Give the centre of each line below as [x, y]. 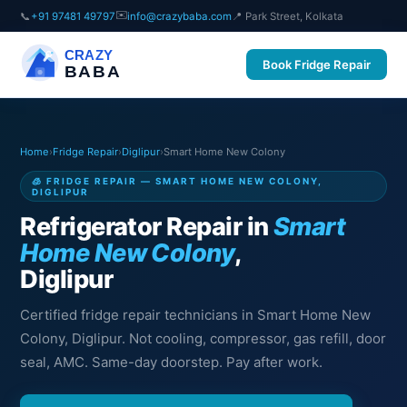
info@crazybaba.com [180, 16]
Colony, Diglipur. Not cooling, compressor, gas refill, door [203, 338]
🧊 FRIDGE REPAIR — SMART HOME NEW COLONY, [178, 181]
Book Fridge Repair [316, 65]
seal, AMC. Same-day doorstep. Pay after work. [172, 362]
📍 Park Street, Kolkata [288, 16]
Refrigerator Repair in [147, 227]
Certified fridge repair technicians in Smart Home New [196, 315]
